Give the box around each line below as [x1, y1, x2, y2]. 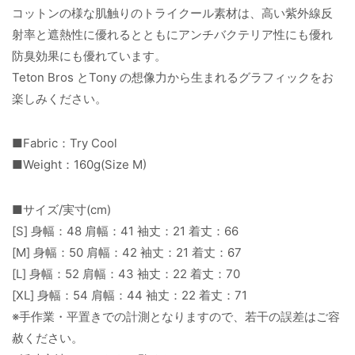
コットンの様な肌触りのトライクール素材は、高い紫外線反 [12, 5, 333, 21]
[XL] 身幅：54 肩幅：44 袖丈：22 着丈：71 [12, 288, 247, 303]
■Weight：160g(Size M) [12, 157, 147, 173]
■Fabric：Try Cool [12, 136, 117, 151]
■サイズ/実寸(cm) [12, 202, 111, 217]
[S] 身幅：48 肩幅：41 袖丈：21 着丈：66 [12, 223, 239, 239]
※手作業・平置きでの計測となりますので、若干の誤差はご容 [12, 309, 340, 324]
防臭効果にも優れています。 [12, 48, 166, 63]
